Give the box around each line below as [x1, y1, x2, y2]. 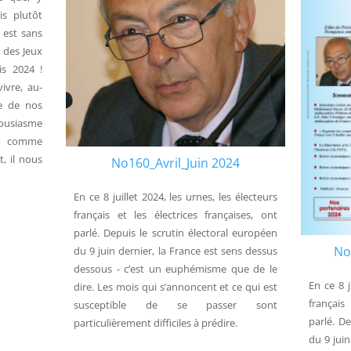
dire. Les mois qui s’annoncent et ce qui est [74, 280, 277, 295]
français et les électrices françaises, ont [74, 208, 277, 223]
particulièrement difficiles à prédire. [74, 316, 237, 331]
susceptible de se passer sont [74, 298, 277, 313]
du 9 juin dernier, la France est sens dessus [74, 244, 277, 259]
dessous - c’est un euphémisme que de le [74, 262, 277, 277]
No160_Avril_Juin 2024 [111, 154, 240, 172]
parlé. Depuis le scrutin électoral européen [74, 226, 277, 241]
